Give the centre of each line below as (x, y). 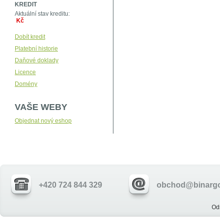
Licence (25, 72)
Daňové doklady (37, 60)
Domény (26, 84)
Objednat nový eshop (43, 121)
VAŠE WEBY (41, 107)
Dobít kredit (30, 37)
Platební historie (36, 49)
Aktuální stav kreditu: (43, 14)
